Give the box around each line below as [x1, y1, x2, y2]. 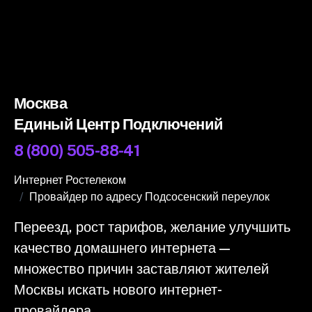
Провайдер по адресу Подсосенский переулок [29, 189, 270, 203]
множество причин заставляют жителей [14, 260, 269, 277]
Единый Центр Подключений [14, 114, 224, 133]
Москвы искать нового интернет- [14, 281, 222, 298]
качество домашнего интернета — [14, 239, 230, 256]
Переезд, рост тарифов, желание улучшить [14, 218, 290, 235]
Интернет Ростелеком [14, 173, 126, 187]
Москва [14, 93, 68, 112]
